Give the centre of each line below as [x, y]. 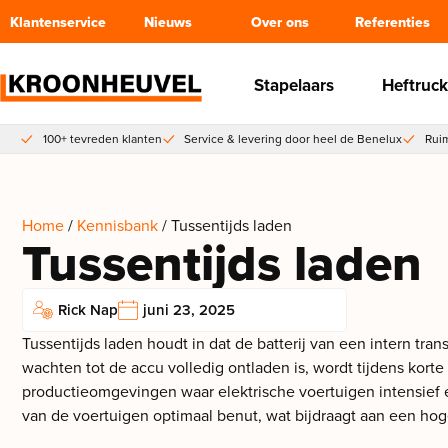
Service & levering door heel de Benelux [293, 139]
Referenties [392, 22]
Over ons [280, 22]
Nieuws [168, 22]
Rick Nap [88, 310]
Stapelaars [293, 86]
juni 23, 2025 [189, 310]
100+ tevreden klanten [102, 139]
